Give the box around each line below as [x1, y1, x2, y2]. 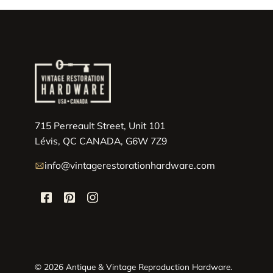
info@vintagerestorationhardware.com [44, 159, 215, 172]
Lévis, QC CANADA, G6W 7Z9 [34, 134, 167, 147]
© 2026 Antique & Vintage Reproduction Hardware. [34, 261, 232, 272]
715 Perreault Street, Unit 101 [34, 119, 165, 132]
